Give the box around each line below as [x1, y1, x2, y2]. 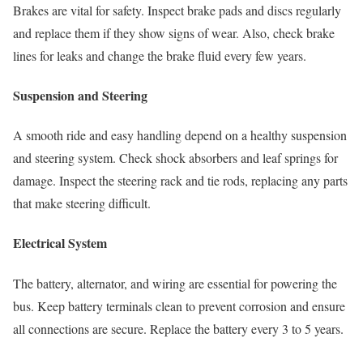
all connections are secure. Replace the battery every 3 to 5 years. [13, 319, 344, 337]
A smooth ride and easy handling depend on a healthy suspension [13, 126, 347, 144]
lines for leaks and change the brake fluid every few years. [13, 46, 306, 64]
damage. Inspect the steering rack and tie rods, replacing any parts [13, 172, 348, 190]
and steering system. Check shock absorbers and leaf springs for [13, 149, 338, 167]
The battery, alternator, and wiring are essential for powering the [13, 274, 337, 292]
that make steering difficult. [13, 194, 151, 212]
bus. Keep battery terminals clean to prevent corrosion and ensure [13, 297, 345, 314]
